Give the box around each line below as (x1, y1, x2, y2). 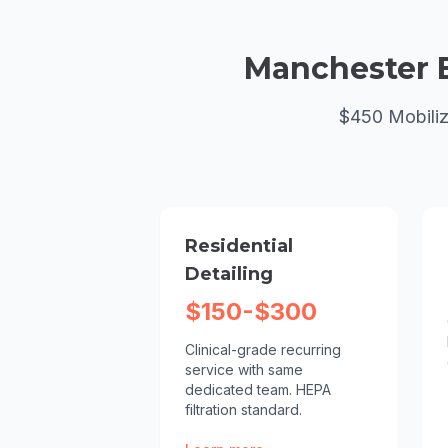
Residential (185, 235, 293, 257)
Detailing (185, 263, 273, 285)
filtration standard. (185, 401, 302, 418)
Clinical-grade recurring (185, 341, 341, 358)
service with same (185, 361, 303, 378)
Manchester (243, 50, 429, 87)
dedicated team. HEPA (185, 381, 331, 398)
